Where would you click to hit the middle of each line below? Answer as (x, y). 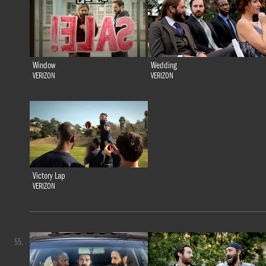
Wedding (164, 66)
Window (44, 66)
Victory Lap (49, 176)
